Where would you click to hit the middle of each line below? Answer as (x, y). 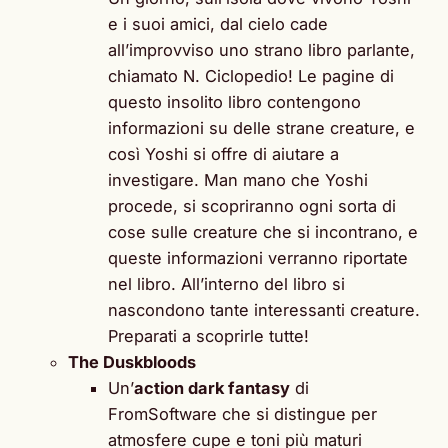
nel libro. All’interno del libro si (226, 283)
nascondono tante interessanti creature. (264, 309)
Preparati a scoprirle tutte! (208, 335)
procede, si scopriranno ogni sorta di (252, 205)
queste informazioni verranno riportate (258, 257)
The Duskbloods (132, 361)
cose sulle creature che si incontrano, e (263, 231)
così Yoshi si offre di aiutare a (223, 153)
